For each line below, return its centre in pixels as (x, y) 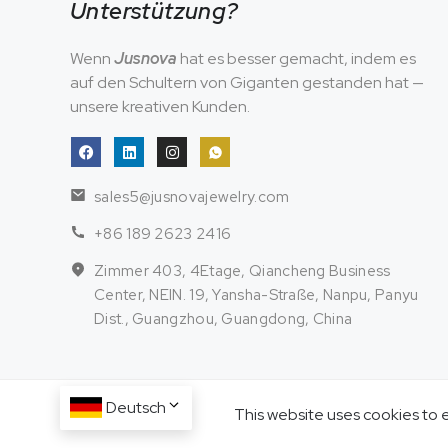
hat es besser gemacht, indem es (296, 59)
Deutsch (136, 407)
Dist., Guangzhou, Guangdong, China (223, 319)
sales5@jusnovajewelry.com (192, 197)
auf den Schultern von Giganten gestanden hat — (247, 83)
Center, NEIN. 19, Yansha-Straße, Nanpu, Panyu (256, 295)
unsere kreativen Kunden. (160, 107)
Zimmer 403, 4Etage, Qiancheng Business (242, 271)
